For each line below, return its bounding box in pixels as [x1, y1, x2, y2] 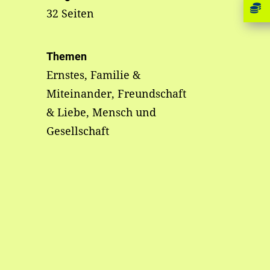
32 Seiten [46, 6, 94, 21]
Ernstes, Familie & [46, 67, 140, 83]
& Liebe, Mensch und [46, 105, 156, 120]
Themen [46, 50, 87, 63]
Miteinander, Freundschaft [46, 86, 186, 101]
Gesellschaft [46, 124, 109, 139]
